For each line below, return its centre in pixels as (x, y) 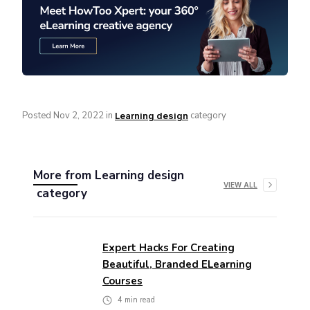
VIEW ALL (240, 185)
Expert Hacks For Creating (168, 248)
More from (64, 176)
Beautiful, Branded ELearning (177, 265)
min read (139, 300)
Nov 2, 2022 (79, 116)
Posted (38, 116)
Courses (122, 281)
